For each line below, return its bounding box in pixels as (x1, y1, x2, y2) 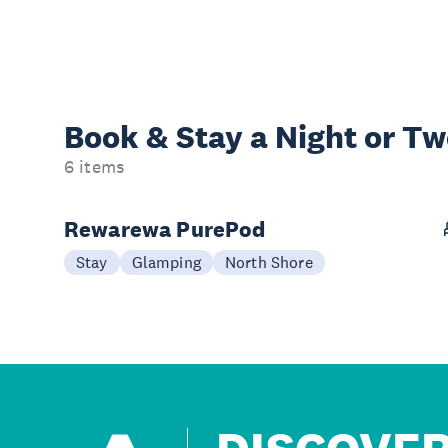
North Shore (224, 251, 313, 272)
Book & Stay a (64, 117, 275, 156)
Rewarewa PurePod (64, 214, 266, 243)
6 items (64, 155, 125, 178)
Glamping (131, 251, 201, 272)
